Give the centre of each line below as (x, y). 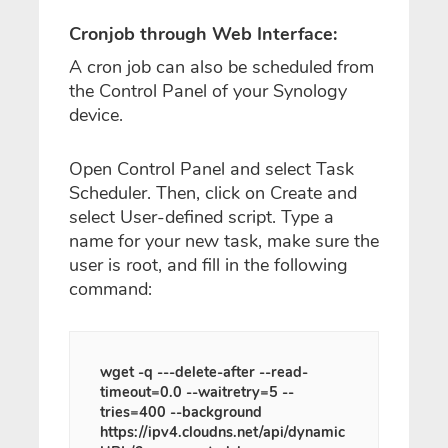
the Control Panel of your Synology (208, 91)
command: (110, 289)
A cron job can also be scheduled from (221, 67)
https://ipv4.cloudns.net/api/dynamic (222, 432)
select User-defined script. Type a (201, 217)
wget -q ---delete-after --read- (204, 372)
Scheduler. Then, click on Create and (213, 193)
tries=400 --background (181, 412)
